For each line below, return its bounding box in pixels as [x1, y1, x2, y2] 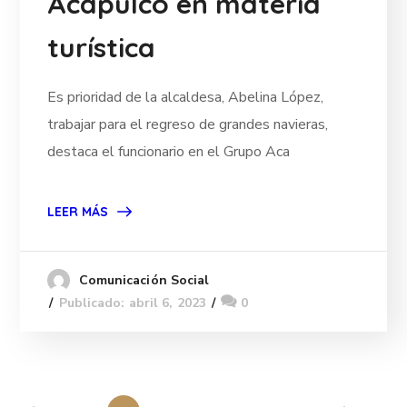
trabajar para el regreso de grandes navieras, [47, 114, 329, 134]
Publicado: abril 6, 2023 [58, 293, 206, 312]
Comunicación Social [78, 271, 210, 289]
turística [47, 29, 156, 65]
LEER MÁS [47, 203, 109, 220]
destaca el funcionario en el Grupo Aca [47, 141, 291, 162]
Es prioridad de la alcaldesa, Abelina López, [47, 86, 324, 107]
